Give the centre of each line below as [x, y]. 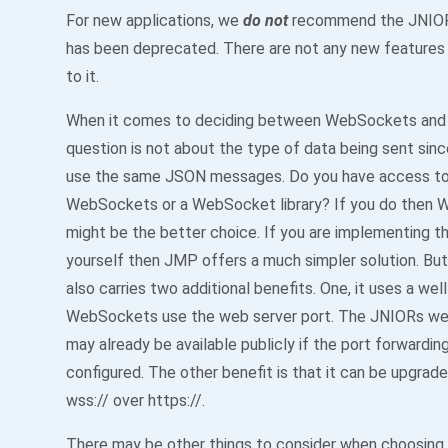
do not [265, 20]
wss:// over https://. [135, 400]
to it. [82, 76]
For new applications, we [154, 20]
